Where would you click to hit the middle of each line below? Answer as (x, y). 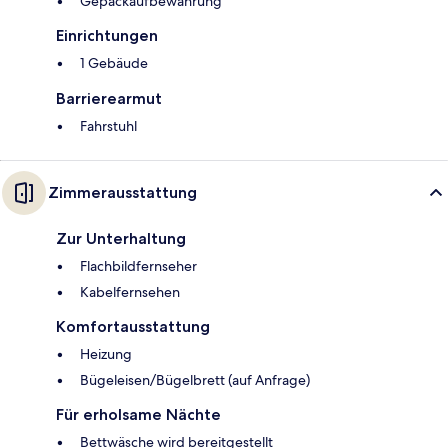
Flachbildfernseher (138, 266)
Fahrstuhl (108, 126)
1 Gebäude (114, 63)
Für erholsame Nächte (138, 415)
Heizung (106, 354)
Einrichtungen (107, 36)
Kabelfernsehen (130, 292)
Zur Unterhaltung (121, 239)
